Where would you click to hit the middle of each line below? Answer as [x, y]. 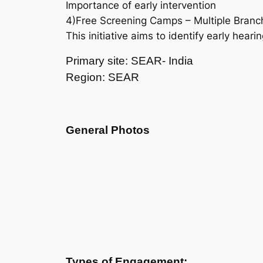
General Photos [108, 130]
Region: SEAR [102, 77]
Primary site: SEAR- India [129, 61]
